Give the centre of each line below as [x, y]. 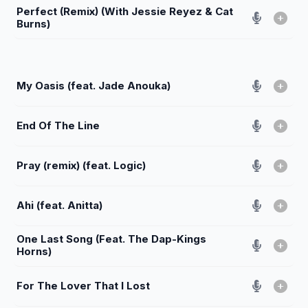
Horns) [34, 251]
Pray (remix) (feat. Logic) [81, 165]
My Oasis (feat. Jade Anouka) [93, 85]
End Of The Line [58, 125]
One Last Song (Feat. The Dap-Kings [111, 239]
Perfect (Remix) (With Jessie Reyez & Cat [125, 11]
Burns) [33, 24]
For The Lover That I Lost [83, 285]
